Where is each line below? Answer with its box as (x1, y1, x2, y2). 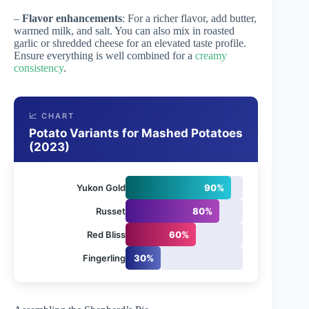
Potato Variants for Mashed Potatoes (29, 126, 243, 140)
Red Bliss (87, 228, 126, 240)
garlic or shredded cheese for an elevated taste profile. (14, 37, 246, 49)
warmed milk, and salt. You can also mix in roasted (14, 24, 235, 37)
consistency (14, 61, 63, 74)
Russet (96, 205, 126, 217)
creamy (195, 49, 227, 61)
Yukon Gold (77, 181, 126, 193)
